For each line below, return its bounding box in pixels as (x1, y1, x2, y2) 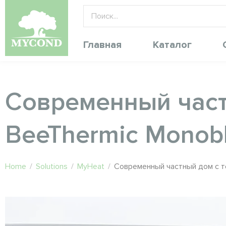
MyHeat (77, 161, 104, 172)
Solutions (36, 161, 68, 172)
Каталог (152, 38, 192, 51)
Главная (83, 38, 122, 51)
